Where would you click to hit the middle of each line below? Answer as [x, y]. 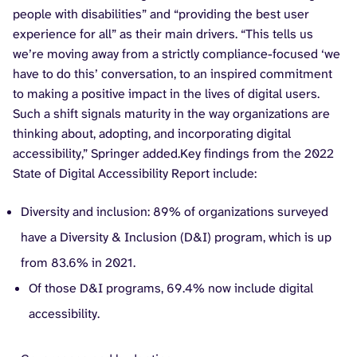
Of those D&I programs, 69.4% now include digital [171, 288]
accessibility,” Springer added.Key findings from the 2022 [173, 153]
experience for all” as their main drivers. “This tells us [163, 33]
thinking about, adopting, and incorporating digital [152, 133]
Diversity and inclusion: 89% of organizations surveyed [175, 211]
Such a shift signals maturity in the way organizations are [171, 113]
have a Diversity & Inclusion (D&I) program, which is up [176, 237]
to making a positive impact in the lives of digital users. [166, 93]
